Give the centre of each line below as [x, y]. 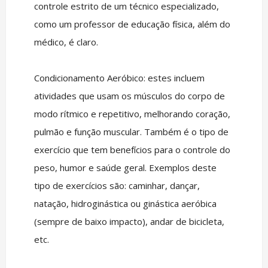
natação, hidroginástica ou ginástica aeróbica [125, 203]
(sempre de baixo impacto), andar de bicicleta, [129, 221]
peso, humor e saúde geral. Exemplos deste [125, 167]
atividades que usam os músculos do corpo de [129, 96]
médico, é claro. [66, 42]
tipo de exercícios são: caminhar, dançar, [117, 185]
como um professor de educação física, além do [132, 24]
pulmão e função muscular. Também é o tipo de [131, 132]
